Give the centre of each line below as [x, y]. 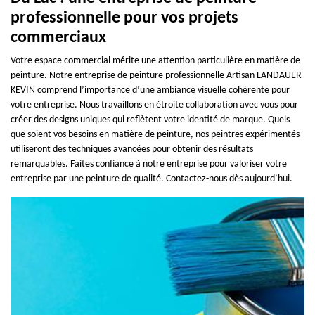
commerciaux [58, 38]
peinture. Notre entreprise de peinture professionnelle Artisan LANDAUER [156, 75]
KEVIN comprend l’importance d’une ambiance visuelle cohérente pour [150, 90]
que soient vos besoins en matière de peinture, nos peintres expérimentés [155, 134]
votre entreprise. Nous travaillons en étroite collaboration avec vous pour [154, 105]
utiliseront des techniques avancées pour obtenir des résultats [132, 149]
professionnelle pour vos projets [124, 18]
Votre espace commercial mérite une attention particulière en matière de [155, 60]
